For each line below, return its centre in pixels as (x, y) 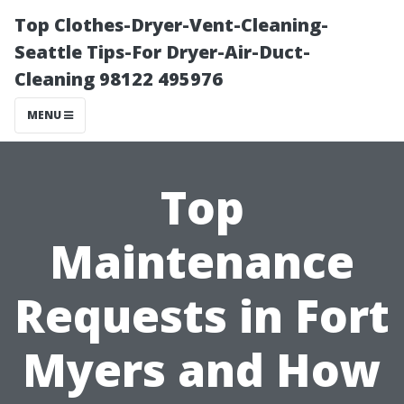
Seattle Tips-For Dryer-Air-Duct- (162, 52)
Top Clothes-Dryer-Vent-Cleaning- (171, 25)
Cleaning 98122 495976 (119, 79)
